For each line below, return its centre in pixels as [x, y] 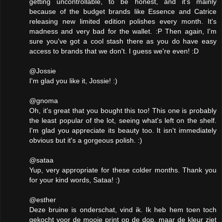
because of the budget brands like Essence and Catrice [123, 12]
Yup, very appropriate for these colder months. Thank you [123, 170]
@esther [43, 200]
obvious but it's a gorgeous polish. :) [86, 140]
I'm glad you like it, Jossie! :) [73, 81]
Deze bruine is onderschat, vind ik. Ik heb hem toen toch [123, 210]
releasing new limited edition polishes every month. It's [123, 22]
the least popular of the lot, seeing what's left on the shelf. [123, 121]
